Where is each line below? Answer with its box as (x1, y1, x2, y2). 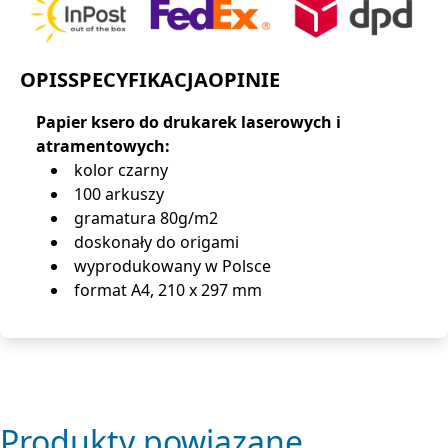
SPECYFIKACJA (68, 66, 208, 94)
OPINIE (208, 66, 280, 94)
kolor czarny (74, 159, 168, 182)
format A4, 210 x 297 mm (74, 279, 262, 302)
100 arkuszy (74, 183, 164, 206)
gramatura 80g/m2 (74, 207, 218, 230)
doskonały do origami (74, 231, 239, 254)
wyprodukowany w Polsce (74, 255, 271, 278)
